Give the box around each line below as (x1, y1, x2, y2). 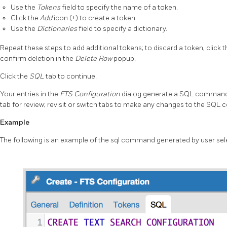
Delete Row (75, 54, 113, 63)
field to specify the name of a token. (62, 3, 178, 12)
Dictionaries (37, 24, 79, 33)
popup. (113, 54, 136, 63)
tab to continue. (46, 71, 97, 81)
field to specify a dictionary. (79, 24, 167, 33)
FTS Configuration (60, 89, 122, 98)
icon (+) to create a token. (54, 13, 137, 22)
